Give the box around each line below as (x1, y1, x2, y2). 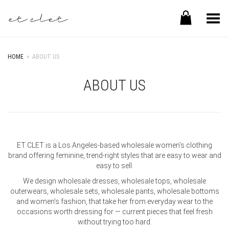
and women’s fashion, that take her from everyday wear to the (16, 197, 213, 205)
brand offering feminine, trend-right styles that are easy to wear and (8, 151, 221, 159)
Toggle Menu (179, 11, 221, 19)
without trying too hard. (77, 218, 152, 226)
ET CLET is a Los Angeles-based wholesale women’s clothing (17, 141, 212, 149)
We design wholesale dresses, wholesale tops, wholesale (23, 177, 206, 185)
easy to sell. (96, 162, 133, 170)
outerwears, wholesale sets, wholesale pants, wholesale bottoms (10, 187, 219, 195)
